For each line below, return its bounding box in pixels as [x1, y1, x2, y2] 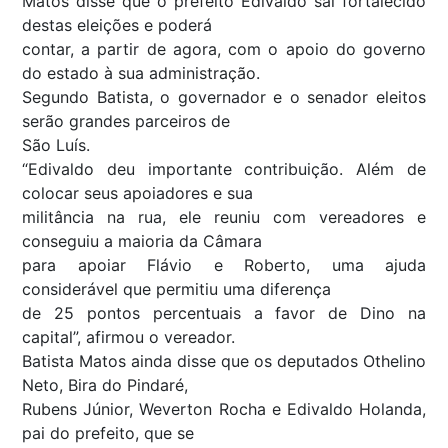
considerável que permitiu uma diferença [22, 278, 331, 299]
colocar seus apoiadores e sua [22, 182, 253, 203]
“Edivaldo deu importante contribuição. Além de [22, 158, 426, 179]
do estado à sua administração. [22, 62, 260, 83]
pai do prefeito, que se [22, 422, 194, 443]
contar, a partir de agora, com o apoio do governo [22, 38, 426, 59]
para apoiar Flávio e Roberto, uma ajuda [22, 254, 426, 275]
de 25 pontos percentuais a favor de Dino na [22, 302, 426, 323]
